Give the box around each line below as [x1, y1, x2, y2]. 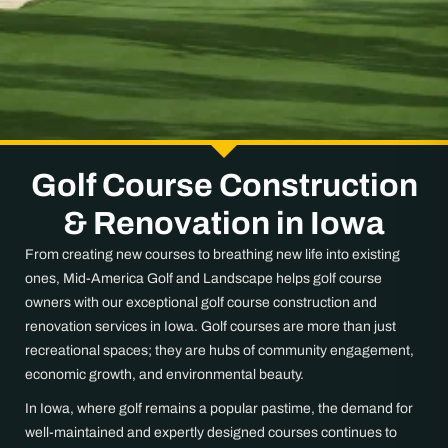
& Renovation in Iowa [63, 206, 385, 241]
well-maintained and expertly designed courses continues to [25, 425, 397, 440]
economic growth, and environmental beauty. [25, 367, 304, 382]
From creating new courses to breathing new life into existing [25, 247, 400, 262]
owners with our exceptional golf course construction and [25, 295, 377, 310]
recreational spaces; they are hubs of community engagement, [25, 343, 414, 358]
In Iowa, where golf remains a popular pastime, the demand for [25, 401, 413, 416]
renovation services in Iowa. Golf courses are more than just [25, 319, 396, 334]
